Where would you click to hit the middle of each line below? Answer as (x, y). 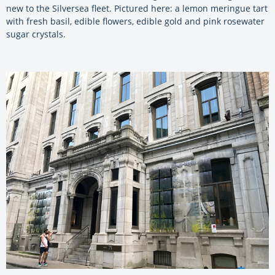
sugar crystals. (36, 34)
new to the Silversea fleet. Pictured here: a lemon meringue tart (137, 9)
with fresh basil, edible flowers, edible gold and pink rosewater (135, 21)
